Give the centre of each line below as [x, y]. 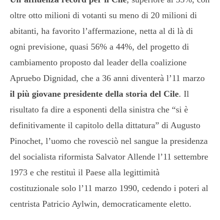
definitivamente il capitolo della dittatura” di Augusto [105, 125]
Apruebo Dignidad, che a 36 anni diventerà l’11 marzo [107, 78]
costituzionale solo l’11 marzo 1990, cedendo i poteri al [109, 188]
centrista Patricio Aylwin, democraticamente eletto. [101, 204]
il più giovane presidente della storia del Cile [94, 94]
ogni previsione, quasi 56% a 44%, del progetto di [99, 46]
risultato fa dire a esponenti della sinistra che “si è [99, 109]
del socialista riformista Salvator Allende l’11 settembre [109, 156]
